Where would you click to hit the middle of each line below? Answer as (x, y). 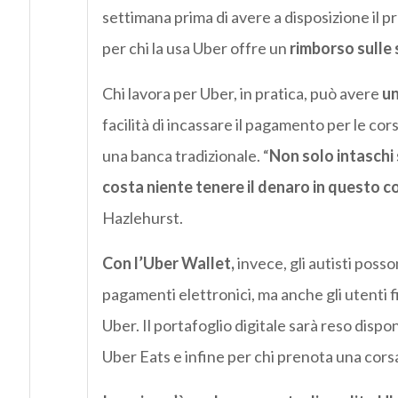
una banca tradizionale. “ (185, 156)
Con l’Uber (140, 263)
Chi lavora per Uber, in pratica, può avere (242, 94)
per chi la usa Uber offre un (195, 48)
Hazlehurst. (142, 218)
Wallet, (207, 263)
